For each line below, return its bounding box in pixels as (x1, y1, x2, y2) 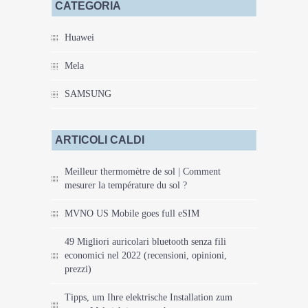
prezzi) (65, 263, 91, 274)
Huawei (65, 32, 94, 43)
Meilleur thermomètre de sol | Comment (65, 166, 221, 177)
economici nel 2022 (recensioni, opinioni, (65, 250, 227, 261)
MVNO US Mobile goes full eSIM (65, 208, 199, 219)
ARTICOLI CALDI (55, 133, 144, 146)
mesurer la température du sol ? (65, 179, 187, 190)
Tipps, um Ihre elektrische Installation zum (65, 291, 232, 302)
